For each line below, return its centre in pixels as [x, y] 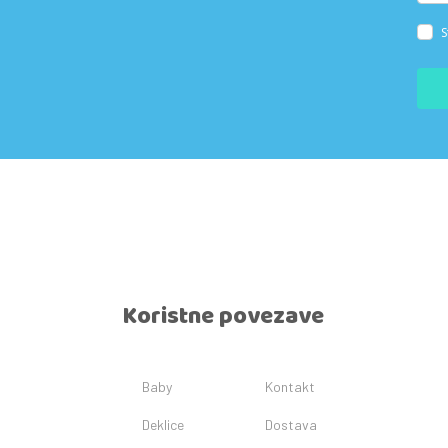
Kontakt [290, 387]
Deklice [163, 425]
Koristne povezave [223, 316]
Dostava [291, 425]
